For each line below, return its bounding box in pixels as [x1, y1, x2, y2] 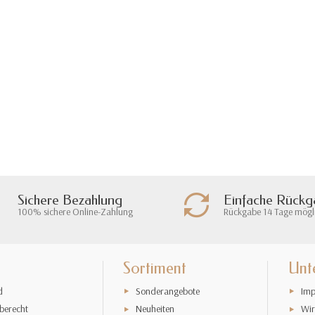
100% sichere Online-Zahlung [18, 205, 133, 218]
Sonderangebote [136, 284, 200, 297]
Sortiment [123, 259, 187, 278]
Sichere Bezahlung [18, 191, 122, 208]
